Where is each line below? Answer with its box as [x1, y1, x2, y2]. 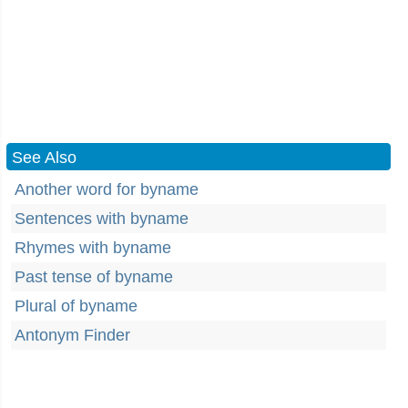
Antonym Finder [15, 326, 130, 344]
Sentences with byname [15, 209, 189, 228]
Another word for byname [15, 180, 199, 199]
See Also [12, 148, 76, 167]
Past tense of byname [15, 268, 173, 286]
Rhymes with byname [15, 239, 171, 257]
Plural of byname [15, 297, 138, 315]
